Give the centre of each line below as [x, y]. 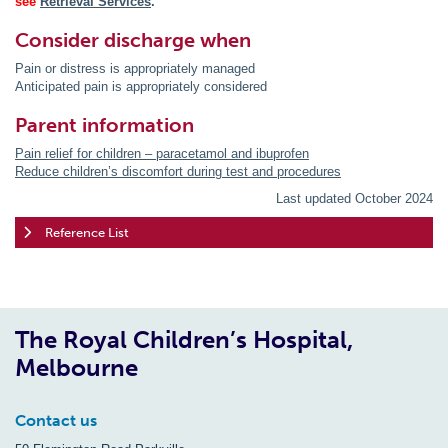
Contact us [56, 421]
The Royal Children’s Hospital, [184, 340]
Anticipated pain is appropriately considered [141, 87]
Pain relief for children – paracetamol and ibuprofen [162, 154]
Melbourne [76, 368]
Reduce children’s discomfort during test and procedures [178, 172]
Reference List [86, 232]
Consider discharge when [133, 40]
